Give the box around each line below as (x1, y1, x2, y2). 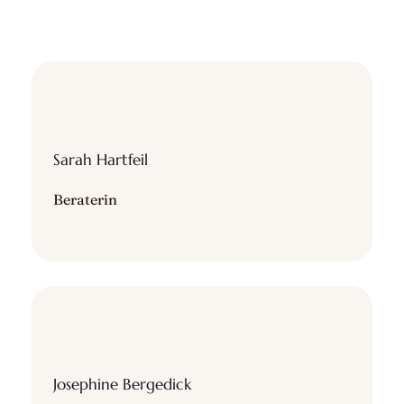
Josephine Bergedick (52, 375, 191, 395)
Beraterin (52, 190, 117, 209)
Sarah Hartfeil (52, 150, 148, 170)
